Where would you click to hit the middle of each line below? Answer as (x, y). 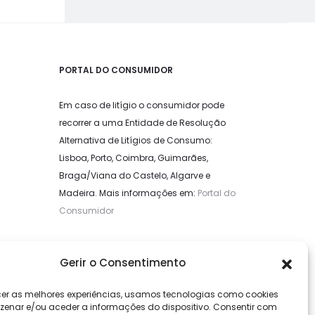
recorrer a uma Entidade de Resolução (142, 123)
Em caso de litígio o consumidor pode (141, 105)
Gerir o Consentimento (123, 263)
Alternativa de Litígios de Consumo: (135, 141)
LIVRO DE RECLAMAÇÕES (113, 252)
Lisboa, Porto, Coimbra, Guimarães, (133, 158)
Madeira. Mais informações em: (128, 193)
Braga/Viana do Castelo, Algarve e (134, 176)
